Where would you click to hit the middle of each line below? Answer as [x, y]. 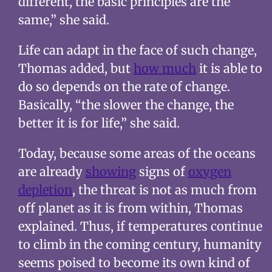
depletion [45, 189]
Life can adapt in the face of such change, [137, 50]
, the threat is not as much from [164, 189]
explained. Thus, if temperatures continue [140, 226]
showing [110, 171]
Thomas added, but [76, 68]
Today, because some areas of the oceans [137, 153]
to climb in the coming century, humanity [140, 244]
